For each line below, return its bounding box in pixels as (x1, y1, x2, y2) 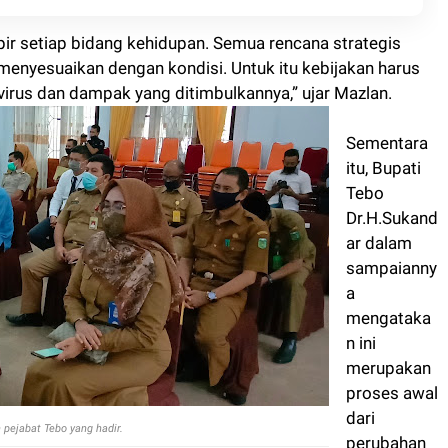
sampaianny (346, 234, 437, 254)
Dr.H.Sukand (346, 184, 438, 204)
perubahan (346, 409, 426, 429)
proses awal (346, 359, 438, 379)
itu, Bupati (346, 134, 421, 154)
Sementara (346, 109, 428, 129)
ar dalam (346, 209, 412, 229)
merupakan (346, 334, 431, 354)
